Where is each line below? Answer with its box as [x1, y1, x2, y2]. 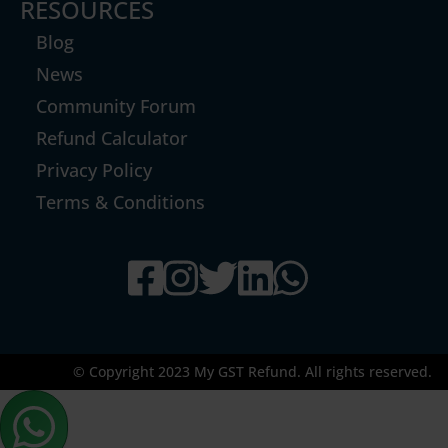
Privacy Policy [36, 157, 152, 182]
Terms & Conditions [36, 189, 205, 214]
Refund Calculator [36, 125, 188, 150]
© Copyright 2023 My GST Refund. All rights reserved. [73, 361, 432, 381]
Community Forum [36, 93, 196, 118]
